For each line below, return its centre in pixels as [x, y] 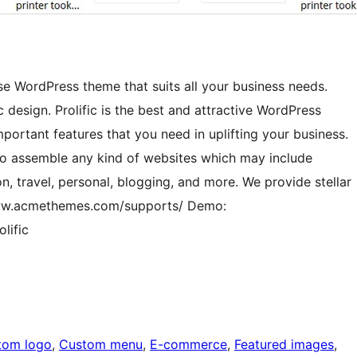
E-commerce [188, 345]
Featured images [284, 345]
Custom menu [101, 345]
